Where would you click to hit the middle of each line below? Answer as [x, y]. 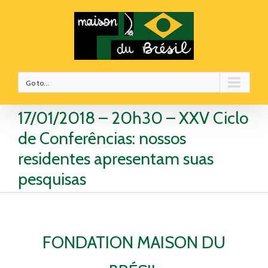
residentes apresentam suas [116, 159]
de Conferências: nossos [102, 138]
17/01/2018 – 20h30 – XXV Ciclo [133, 118]
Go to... [37, 83]
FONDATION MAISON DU [134, 242]
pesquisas [52, 179]
